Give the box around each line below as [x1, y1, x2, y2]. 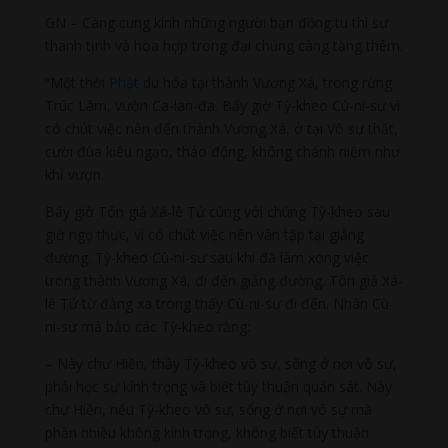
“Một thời [44, 73, 109, 93]
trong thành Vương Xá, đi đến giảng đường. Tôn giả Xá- [44, 271, 403, 291]
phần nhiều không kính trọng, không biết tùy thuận [44, 423, 369, 443]
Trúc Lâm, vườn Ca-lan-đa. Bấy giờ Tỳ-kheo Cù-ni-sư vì [44, 96, 400, 116]
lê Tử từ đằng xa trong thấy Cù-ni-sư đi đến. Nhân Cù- [44, 294, 394, 314]
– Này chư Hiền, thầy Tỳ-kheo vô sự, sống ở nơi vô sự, [44, 354, 397, 374]
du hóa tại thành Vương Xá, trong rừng [138, 73, 392, 93]
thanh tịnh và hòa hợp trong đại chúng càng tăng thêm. [44, 36, 403, 56]
